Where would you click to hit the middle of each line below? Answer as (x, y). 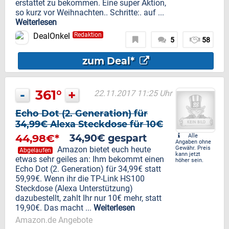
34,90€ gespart (108, 138)
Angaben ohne (193, 142)
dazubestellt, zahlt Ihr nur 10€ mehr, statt (88, 198)
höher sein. (189, 161)
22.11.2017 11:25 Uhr (133, 94)
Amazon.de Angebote (54, 220)
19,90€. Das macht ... (54, 208)
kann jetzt (188, 154)
